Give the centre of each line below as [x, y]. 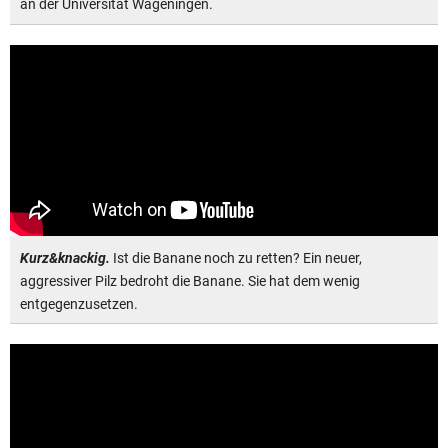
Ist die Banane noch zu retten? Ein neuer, [236, 257]
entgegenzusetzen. [79, 303]
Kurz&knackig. [65, 257]
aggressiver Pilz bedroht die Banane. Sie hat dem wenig [190, 280]
